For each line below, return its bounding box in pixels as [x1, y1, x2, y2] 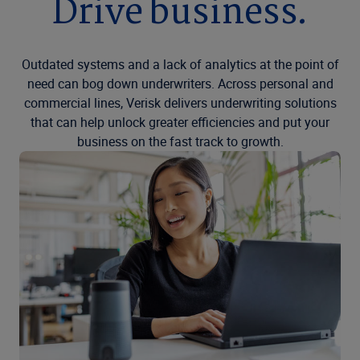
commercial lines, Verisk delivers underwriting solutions [23, 94, 337, 112]
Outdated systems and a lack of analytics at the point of [21, 55, 339, 73]
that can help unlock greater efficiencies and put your [31, 113, 329, 131]
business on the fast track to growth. [76, 133, 284, 150]
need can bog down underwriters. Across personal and [27, 75, 333, 92]
